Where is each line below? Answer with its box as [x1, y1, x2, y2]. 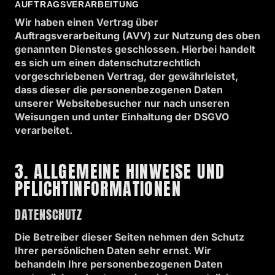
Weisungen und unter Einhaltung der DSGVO [15, 110, 229, 123]
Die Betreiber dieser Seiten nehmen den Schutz [15, 231, 244, 243]
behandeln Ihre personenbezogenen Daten [15, 258, 223, 270]
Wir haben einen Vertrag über [15, 16, 158, 28]
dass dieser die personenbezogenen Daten [15, 83, 223, 96]
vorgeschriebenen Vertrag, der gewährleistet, [15, 70, 238, 82]
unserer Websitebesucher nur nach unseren [15, 97, 230, 109]
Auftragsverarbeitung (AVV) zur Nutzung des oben [15, 29, 260, 42]
